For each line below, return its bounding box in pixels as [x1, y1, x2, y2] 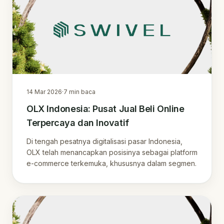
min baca [67, 87, 95, 95]
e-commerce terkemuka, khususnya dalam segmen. [26, 158, 196, 167]
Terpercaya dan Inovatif [26, 117, 129, 128]
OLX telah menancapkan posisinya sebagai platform [26, 147, 197, 156]
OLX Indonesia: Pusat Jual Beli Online [26, 103, 184, 114]
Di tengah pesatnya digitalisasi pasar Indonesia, [26, 136, 182, 145]
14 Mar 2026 [26, 87, 62, 95]
